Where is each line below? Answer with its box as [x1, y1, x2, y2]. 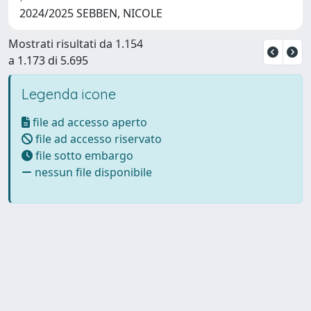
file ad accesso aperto [30, 114, 147, 130]
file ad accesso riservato [33, 131, 162, 146]
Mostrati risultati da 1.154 [8, 35, 143, 51]
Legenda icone [22, 85, 116, 103]
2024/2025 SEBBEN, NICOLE [19, 5, 162, 21]
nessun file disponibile [32, 164, 152, 180]
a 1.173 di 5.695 [8, 52, 88, 68]
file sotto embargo [33, 147, 133, 163]
